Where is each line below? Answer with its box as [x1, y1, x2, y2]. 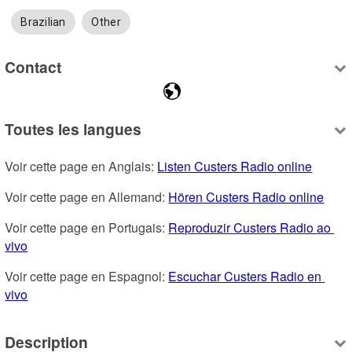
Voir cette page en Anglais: [5, 157, 158, 176]
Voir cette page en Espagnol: [5, 267, 169, 286]
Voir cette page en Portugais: [5, 218, 169, 237]
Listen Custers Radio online [157, 157, 313, 176]
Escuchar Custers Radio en [168, 267, 322, 286]
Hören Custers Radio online [168, 188, 324, 207]
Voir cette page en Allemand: [5, 188, 169, 207]
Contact [5, 55, 62, 78]
